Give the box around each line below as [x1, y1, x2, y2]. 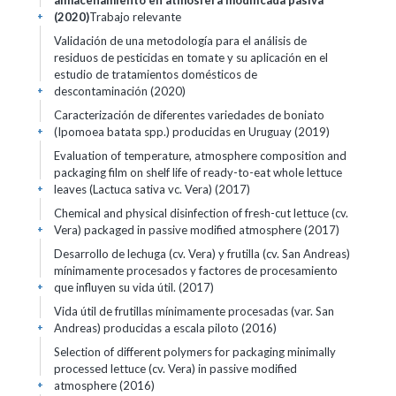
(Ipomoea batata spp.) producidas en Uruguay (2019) [54, 125, 330, 139]
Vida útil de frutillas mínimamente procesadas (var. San [54, 304, 334, 318]
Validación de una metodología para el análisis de [54, 34, 307, 48]
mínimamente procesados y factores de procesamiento [54, 263, 338, 278]
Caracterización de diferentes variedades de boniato [54, 108, 324, 122]
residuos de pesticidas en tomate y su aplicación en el [54, 50, 328, 65]
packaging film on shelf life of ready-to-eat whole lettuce [54, 165, 342, 179]
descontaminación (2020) [54, 84, 186, 98]
